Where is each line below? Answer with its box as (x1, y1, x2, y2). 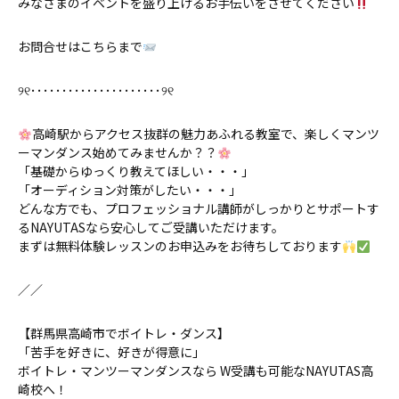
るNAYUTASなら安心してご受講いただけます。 (18, 218, 284, 237)
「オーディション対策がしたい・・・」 (18, 181, 241, 199)
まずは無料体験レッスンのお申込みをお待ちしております (18, 237, 342, 256)
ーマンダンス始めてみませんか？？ (18, 143, 217, 162)
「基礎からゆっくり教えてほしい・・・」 (18, 162, 254, 181)
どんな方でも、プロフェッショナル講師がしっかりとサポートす (18, 199, 379, 218)
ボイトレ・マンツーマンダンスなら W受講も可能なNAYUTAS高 (18, 362, 373, 380)
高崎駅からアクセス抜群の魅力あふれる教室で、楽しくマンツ (31, 125, 379, 143)
